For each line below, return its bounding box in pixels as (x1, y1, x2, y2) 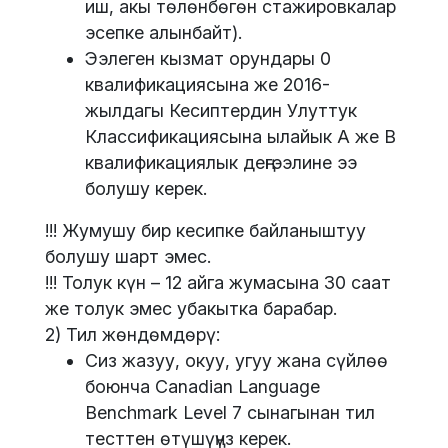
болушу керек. (85, 178, 207, 200)
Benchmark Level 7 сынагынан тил (85, 402, 375, 424)
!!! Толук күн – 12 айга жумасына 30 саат (45, 272, 391, 294)
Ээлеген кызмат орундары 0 (85, 48, 331, 70)
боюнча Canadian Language (85, 376, 320, 398)
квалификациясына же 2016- (85, 74, 330, 96)
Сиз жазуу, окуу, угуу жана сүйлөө (85, 350, 388, 372)
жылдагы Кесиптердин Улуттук (85, 100, 357, 122)
